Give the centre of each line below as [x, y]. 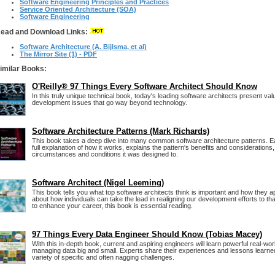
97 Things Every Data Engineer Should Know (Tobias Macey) [147, 234]
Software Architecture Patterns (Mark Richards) [121, 131]
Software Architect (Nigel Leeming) [98, 183]
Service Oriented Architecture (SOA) [78, 9]
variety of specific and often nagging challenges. [103, 257]
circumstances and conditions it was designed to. [105, 154]
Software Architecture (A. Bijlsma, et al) [83, 47]
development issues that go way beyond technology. [110, 103]
